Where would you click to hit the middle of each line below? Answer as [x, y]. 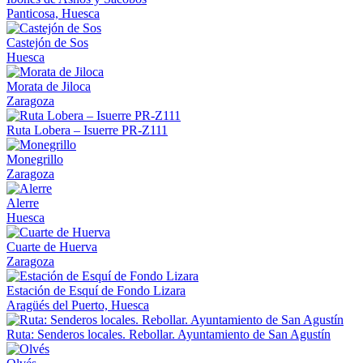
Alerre [23, 203]
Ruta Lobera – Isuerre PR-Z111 [87, 130]
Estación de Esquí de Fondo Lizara [96, 290]
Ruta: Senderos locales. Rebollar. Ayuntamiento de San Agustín [169, 334]
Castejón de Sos [47, 42]
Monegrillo [35, 159]
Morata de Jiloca [49, 86]
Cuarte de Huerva [52, 246]
